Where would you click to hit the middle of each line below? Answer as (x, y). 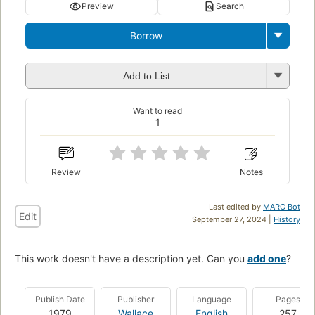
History (287, 219)
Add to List (146, 76)
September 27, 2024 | (233, 219)
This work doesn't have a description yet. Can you (131, 258)
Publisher (136, 299)
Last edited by (236, 206)
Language (212, 299)
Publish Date (60, 299)
